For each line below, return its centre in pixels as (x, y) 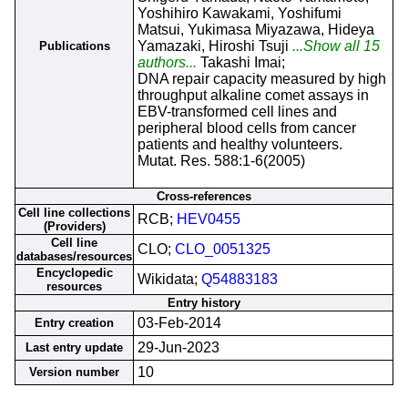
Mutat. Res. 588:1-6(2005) (221, 161)
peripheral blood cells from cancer (247, 128)
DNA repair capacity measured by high (262, 79)
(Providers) (74, 226)
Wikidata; (169, 279)
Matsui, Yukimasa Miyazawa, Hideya (256, 30)
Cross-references (204, 196)
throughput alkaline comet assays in (253, 95)
